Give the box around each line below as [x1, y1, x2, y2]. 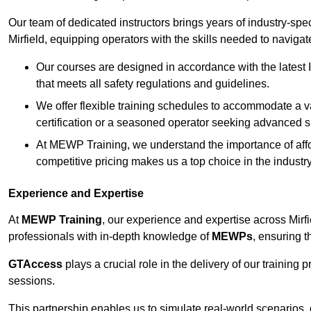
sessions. [8, 275, 55, 287]
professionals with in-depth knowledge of [8, 230, 212, 243]
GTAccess [8, 258, 62, 271]
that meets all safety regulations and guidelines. [36, 78, 269, 90]
